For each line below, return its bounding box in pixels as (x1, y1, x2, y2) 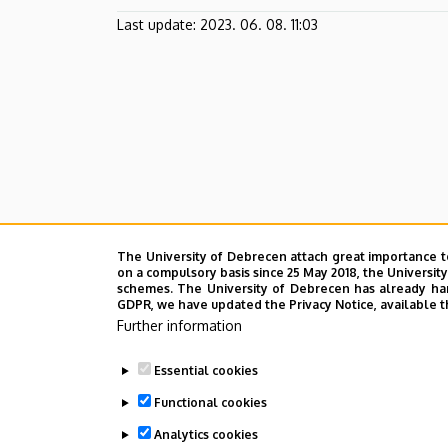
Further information (117, 317, 242, 334)
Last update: (117, 15, 196, 33)
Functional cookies (153, 395, 267, 410)
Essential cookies (153, 363, 258, 378)
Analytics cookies (153, 427, 258, 442)
